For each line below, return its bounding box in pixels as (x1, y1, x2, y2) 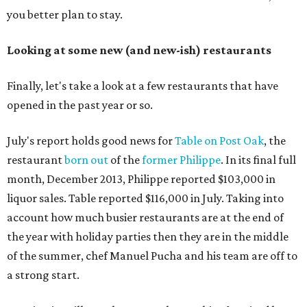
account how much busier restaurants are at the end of (7, 210, 284, 225)
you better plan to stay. (7, 8, 123, 22)
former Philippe (142, 153, 221, 167)
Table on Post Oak (175, 134, 264, 148)
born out (64, 153, 108, 167)
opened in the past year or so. (7, 98, 153, 112)
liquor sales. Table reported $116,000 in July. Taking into (7, 191, 284, 206)
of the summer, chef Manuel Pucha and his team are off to (7, 249, 297, 263)
